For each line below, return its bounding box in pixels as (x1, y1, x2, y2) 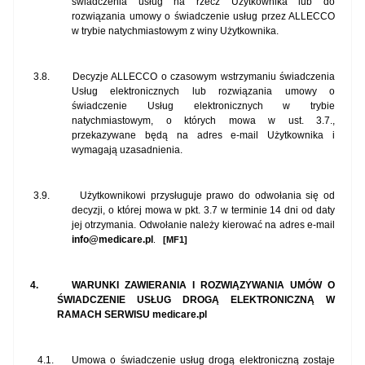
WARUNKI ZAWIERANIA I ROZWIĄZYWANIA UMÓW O (72, 279, 336, 292)
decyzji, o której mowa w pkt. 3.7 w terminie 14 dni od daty (72, 204, 335, 217)
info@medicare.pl (72, 234, 153, 246)
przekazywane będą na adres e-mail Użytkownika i (72, 130, 335, 142)
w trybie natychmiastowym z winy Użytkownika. (72, 25, 279, 37)
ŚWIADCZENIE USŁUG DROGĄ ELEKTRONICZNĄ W (57, 294, 335, 306)
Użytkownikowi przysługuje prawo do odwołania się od (80, 190, 336, 202)
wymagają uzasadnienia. (72, 144, 182, 156)
